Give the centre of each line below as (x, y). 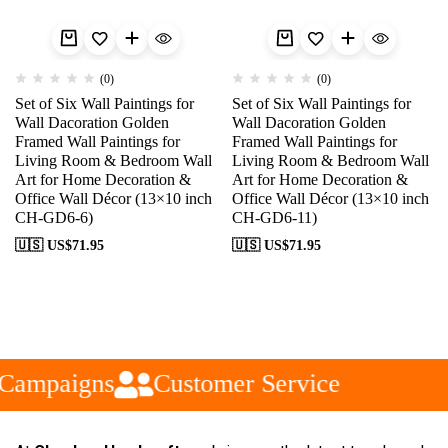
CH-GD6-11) (274, 217)
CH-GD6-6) (54, 217)
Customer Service (236, 383)
